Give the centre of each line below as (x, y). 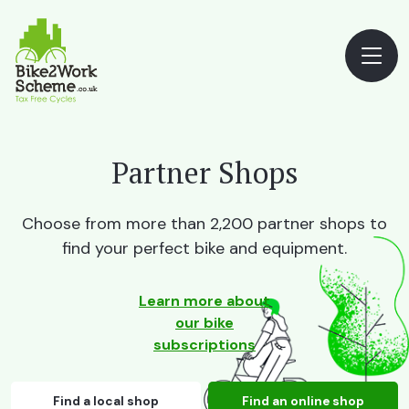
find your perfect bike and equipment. (204, 248)
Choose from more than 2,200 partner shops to (204, 224)
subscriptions (204, 345)
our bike (204, 323)
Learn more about (204, 301)
